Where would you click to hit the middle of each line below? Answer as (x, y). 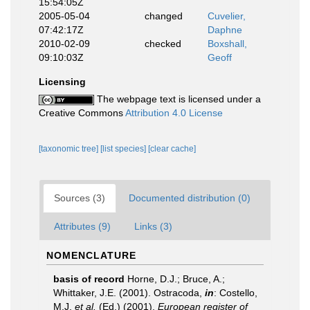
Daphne (225, 30)
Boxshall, (227, 44)
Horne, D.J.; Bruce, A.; (176, 279)
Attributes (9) (82, 226)
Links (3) (153, 226)
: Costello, (236, 293)
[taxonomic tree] (70, 149)
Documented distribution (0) (190, 198)
